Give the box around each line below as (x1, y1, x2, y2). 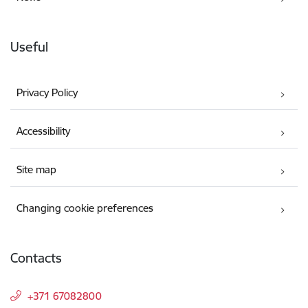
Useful (10, 38, 48, 56)
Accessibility (16, 124, 71, 138)
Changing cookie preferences (16, 201, 154, 215)
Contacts (10, 250, 62, 267)
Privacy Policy (16, 86, 78, 100)
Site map (16, 163, 57, 177)
